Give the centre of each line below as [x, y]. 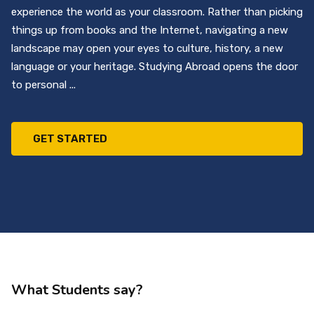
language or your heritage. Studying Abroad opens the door [155, 67]
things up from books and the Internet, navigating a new [150, 30]
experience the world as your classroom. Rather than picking [157, 12]
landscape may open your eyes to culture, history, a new [147, 49]
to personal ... [43, 85]
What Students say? [77, 290]
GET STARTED [70, 139]
